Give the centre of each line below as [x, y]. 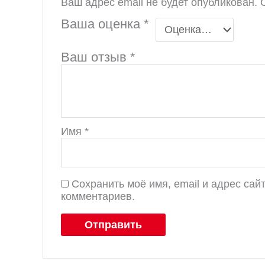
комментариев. [98, 197]
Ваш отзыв [96, 57]
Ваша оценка [103, 24]
